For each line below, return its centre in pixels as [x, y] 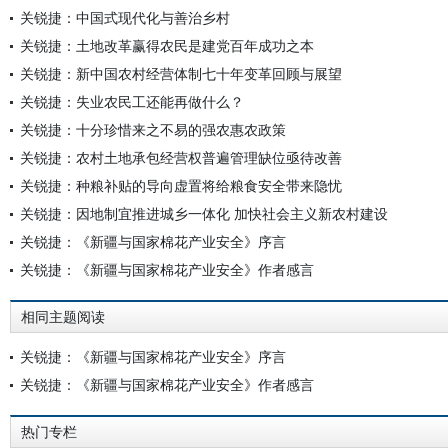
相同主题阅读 [63, 317]
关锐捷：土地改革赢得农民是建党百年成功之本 [167, 45]
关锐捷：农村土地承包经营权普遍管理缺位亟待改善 [181, 157]
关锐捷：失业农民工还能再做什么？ [132, 101]
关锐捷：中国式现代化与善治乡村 [125, 17]
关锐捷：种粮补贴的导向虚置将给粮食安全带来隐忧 [181, 185]
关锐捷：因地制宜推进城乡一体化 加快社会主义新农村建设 [204, 213]
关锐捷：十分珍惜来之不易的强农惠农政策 [153, 129]
